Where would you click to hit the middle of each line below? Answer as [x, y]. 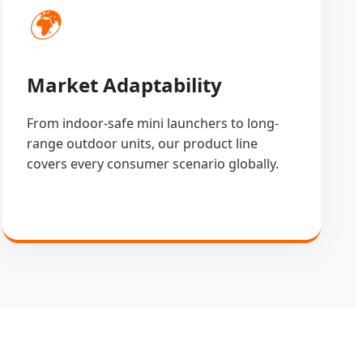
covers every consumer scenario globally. [152, 163]
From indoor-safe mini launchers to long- [152, 123]
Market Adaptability [124, 84]
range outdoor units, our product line [142, 143]
